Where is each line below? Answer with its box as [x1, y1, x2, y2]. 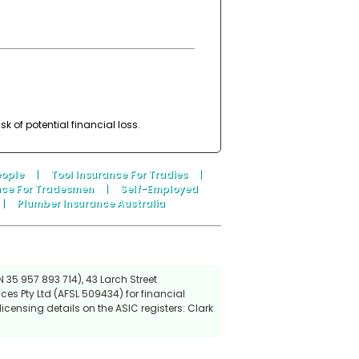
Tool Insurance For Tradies [50, 167, 188, 181]
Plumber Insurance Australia [16, 196, 165, 210]
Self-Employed [120, 181, 198, 196]
